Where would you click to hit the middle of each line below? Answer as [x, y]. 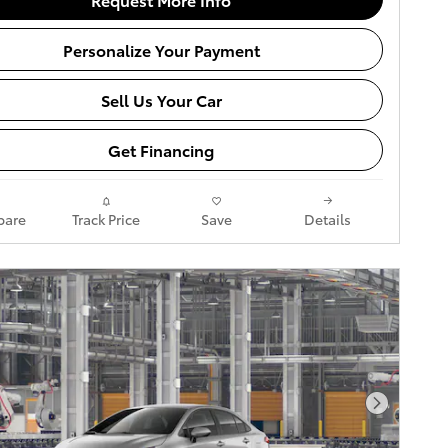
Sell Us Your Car [161, 100]
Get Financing [161, 150]
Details [327, 218]
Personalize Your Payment [161, 49]
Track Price [105, 218]
